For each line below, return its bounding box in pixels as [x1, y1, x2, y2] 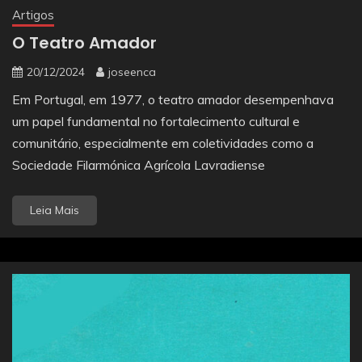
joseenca [108, 65, 156, 80]
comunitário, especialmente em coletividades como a [12, 135, 314, 152]
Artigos [12, 7, 54, 23]
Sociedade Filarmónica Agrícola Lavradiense [12, 157, 265, 174]
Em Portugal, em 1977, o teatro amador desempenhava [12, 91, 334, 108]
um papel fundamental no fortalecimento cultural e [12, 113, 300, 130]
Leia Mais [30, 203, 79, 218]
